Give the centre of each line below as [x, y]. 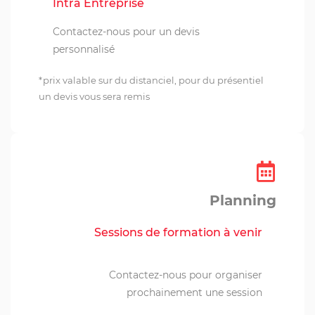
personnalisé [84, 49]
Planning [243, 200]
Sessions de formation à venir [178, 232]
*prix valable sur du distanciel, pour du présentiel [151, 80]
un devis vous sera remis [94, 96]
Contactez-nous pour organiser [186, 275]
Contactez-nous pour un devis [126, 31]
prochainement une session [194, 292]
